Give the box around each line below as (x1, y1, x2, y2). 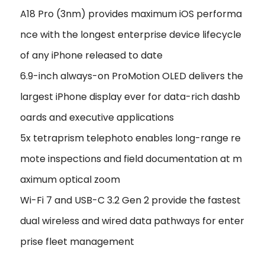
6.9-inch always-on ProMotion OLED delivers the (20, 69, 243, 83)
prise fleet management (20, 235, 134, 249)
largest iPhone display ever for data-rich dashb (20, 90, 240, 104)
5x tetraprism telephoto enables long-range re (20, 131, 241, 146)
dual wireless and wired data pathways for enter (20, 214, 244, 228)
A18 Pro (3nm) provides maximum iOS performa (20, 7, 242, 21)
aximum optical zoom (20, 173, 120, 187)
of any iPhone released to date (20, 49, 163, 63)
